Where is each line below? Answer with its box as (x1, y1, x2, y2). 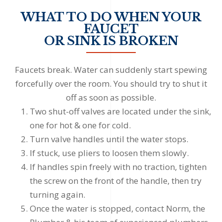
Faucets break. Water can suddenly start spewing (15, 64, 207, 76)
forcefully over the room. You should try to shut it (15, 78, 207, 90)
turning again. (30, 189, 85, 201)
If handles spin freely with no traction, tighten (30, 161, 207, 173)
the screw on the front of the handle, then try (30, 175, 202, 187)
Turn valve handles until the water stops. (30, 133, 188, 145)
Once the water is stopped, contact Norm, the (30, 203, 205, 215)
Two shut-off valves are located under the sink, (30, 106, 211, 117)
